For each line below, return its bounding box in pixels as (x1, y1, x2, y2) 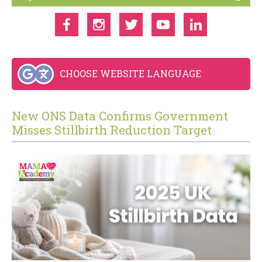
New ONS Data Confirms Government (12, 107, 228, 124)
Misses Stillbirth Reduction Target (12, 121, 212, 138)
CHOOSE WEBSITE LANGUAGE (60, 67, 202, 80)
